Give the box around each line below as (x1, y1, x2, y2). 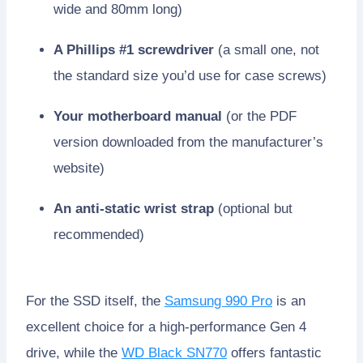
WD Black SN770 (122, 344, 227, 361)
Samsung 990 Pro (164, 293, 272, 309)
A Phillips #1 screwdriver (53, 41, 214, 58)
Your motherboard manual (53, 108, 222, 124)
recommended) (53, 226, 144, 242)
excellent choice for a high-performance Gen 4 (26, 318, 306, 335)
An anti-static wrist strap (53, 200, 214, 216)
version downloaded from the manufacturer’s (53, 134, 323, 150)
